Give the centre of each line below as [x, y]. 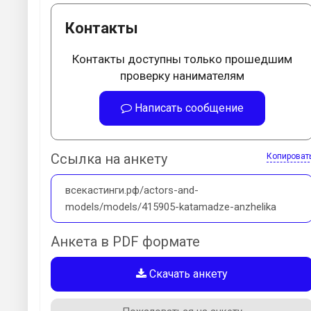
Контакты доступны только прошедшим [182, 59]
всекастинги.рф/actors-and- [132, 190]
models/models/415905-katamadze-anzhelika [171, 207]
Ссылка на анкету [109, 159]
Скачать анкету [187, 274]
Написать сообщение [187, 108]
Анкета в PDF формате [125, 241]
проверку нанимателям [182, 75]
